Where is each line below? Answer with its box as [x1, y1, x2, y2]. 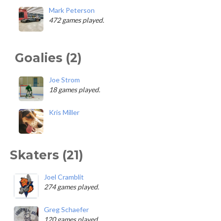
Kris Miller [49, 108, 79, 116]
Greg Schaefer [44, 205, 89, 214]
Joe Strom [49, 75, 80, 84]
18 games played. [49, 85, 100, 94]
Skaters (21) [10, 147, 83, 162]
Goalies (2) [15, 50, 82, 65]
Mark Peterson [49, 6, 95, 14]
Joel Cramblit [44, 173, 84, 181]
